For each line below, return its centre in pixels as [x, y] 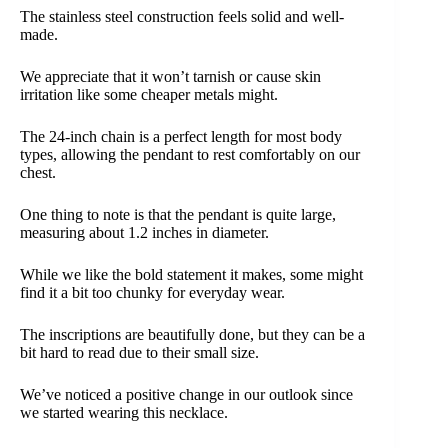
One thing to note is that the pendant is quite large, [178, 215]
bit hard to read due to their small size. [139, 353]
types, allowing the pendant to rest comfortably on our [190, 155]
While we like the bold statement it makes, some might [191, 275]
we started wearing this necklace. [124, 413]
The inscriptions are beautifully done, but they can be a [192, 335]
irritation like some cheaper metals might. [149, 95]
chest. [38, 173]
